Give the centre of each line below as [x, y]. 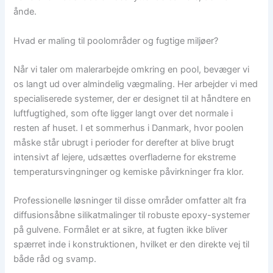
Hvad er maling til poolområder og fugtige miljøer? [116, 41]
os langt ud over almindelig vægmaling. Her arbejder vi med [136, 84]
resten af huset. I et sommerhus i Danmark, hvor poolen [129, 128]
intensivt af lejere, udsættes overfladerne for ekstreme [125, 158]
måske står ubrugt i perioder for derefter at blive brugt [124, 143]
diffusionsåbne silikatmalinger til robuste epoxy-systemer [132, 215]
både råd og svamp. [55, 259]
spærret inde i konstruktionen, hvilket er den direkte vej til [132, 245]
